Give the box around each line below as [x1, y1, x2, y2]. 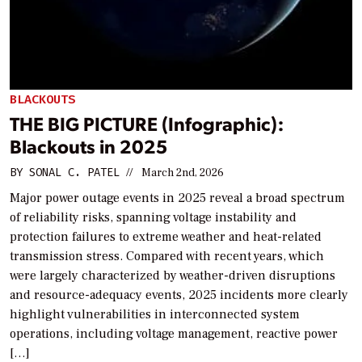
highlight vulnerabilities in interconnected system [10, 305, 300, 322]
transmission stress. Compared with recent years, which [10, 247, 324, 264]
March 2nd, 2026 [141, 165, 224, 180]
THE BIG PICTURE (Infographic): [10, 110, 284, 136]
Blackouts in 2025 [10, 133, 167, 158]
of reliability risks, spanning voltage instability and [10, 208, 297, 225]
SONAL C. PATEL [29, 164, 120, 180]
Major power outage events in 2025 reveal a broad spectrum [10, 189, 345, 206]
